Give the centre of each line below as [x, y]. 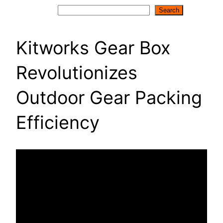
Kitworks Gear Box [93, 48]
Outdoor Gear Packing [109, 97]
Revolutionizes [77, 72]
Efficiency [58, 122]
